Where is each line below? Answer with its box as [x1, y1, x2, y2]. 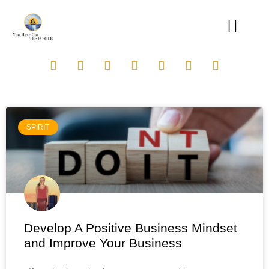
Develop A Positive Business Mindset [24, 220, 237, 235]
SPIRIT [26, 123, 50, 132]
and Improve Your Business [24, 235, 182, 250]
